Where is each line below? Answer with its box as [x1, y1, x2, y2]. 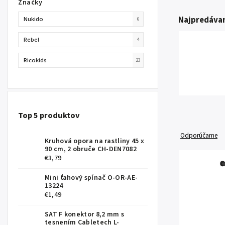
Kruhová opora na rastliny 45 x [45, 136, 145, 147]
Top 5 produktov [18, 109, 80, 122]
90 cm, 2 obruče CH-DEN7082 [45, 144, 137, 155]
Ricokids [24, 55, 48, 65]
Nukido [24, 14, 45, 24]
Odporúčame [180, 131, 217, 140]
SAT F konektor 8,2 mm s [45, 209, 124, 220]
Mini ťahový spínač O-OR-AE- [45, 173, 138, 183]
